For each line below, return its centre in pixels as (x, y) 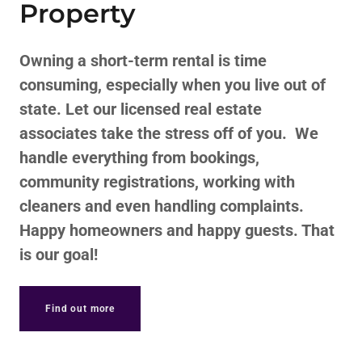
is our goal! (59, 255)
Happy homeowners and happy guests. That (177, 230)
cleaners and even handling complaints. (162, 206)
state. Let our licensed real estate (141, 109)
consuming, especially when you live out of (173, 85)
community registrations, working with (157, 182)
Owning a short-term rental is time (143, 61)
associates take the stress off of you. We (169, 133)
